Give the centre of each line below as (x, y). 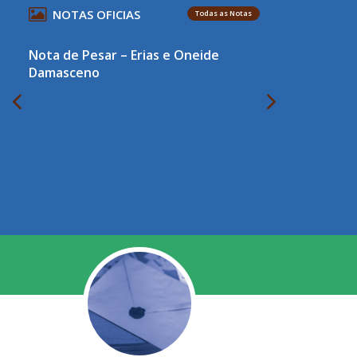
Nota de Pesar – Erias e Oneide (124, 55)
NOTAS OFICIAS (96, 14)
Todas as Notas (224, 13)
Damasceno (64, 73)
